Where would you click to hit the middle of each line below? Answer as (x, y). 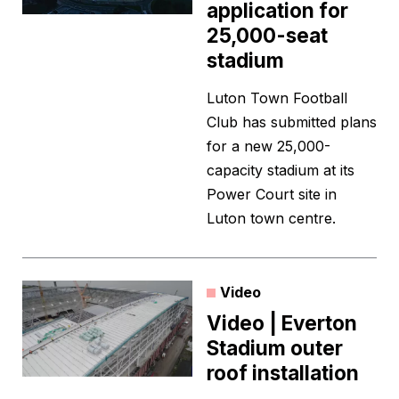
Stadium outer (275, 348)
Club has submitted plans (292, 122)
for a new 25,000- (269, 147)
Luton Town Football (277, 98)
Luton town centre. (271, 219)
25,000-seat (267, 36)
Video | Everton (282, 323)
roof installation (283, 373)
